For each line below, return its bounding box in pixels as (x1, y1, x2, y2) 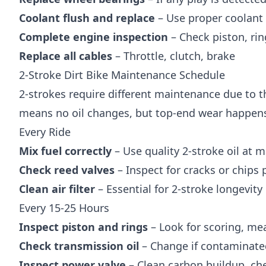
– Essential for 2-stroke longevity (95, 181, 262, 196)
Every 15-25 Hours (19, 200, 109, 215)
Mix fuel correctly (19, 143, 112, 158)
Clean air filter (19, 181, 95, 196)
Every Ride (19, 124, 71, 139)
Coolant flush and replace (19, 10, 155, 25)
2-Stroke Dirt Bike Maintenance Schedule (19, 67, 225, 82)
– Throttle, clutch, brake (112, 48, 235, 63)
